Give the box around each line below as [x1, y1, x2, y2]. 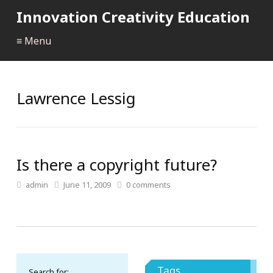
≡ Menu [16, 34, 51, 48]
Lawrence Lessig [16, 87, 136, 109]
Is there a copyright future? [16, 154, 217, 175]
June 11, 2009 [63, 179, 111, 190]
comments [130, 179, 171, 190]
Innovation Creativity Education [16, 7, 250, 27]
